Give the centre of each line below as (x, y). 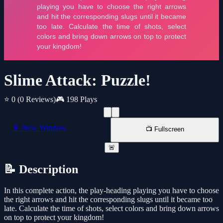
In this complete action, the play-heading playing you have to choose (111, 191)
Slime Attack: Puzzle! (77, 80)
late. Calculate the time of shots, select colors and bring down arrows (111, 209)
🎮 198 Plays (76, 100)
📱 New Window (39, 128)
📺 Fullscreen (165, 129)
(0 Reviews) (37, 100)
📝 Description (41, 169)
